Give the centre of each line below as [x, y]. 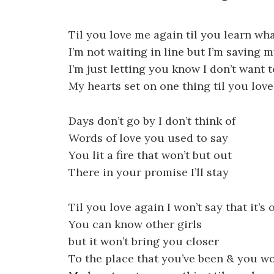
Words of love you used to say [148, 138]
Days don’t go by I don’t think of [152, 120]
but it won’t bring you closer [144, 241]
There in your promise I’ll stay [149, 172]
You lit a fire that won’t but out [150, 155]
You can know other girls [135, 224]
